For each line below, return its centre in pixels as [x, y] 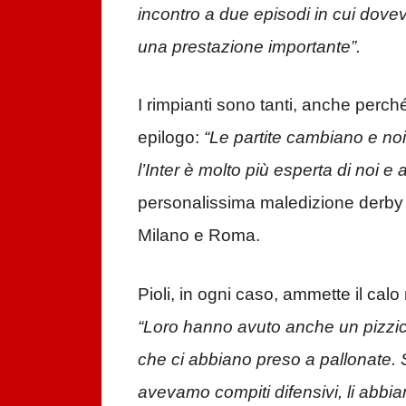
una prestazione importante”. [251, 46]
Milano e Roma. [199, 236]
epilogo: [171, 138]
